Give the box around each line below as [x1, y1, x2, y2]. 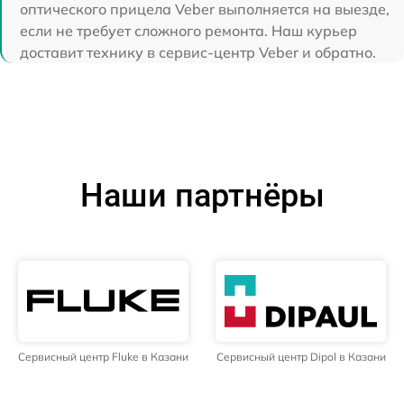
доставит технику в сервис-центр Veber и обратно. [20, 42, 376, 61]
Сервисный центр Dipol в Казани [216, 349, 386, 363]
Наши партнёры [79, 176, 325, 215]
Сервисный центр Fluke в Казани [18, 349, 188, 363]
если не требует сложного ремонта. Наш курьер [20, 21, 357, 40]
